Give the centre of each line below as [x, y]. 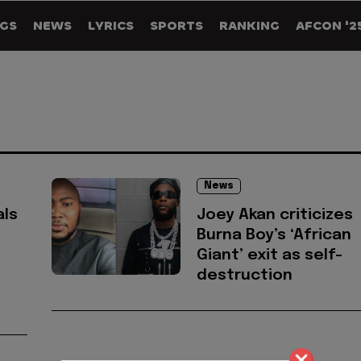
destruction [245, 276]
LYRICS [111, 25]
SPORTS [176, 25]
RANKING [249, 25]
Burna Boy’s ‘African [274, 235]
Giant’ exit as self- [270, 255]
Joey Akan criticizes [275, 215]
